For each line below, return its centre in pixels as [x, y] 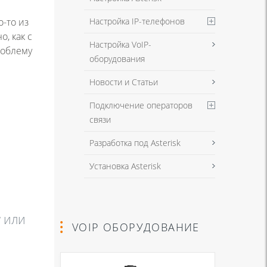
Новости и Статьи [124, 82]
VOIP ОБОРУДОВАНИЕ [136, 227]
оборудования [117, 58]
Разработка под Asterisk [135, 142]
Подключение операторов [141, 105]
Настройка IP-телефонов [137, 21]
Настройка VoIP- [120, 44]
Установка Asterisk [125, 166]
